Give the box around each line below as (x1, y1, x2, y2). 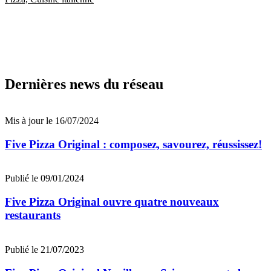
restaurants (5, 209, 60, 222)
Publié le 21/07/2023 (5, 244, 84, 255)
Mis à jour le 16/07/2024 (5, 115, 99, 126)
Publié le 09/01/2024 (5, 173, 84, 184)
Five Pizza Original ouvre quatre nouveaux (5, 195, 219, 209)
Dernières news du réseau (5, 76, 163, 93)
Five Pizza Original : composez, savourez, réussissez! (5, 137, 262, 151)
